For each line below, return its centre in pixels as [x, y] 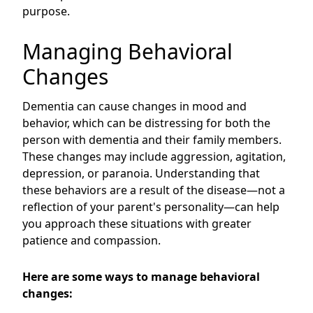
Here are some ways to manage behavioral [141, 277]
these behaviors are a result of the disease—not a [154, 190]
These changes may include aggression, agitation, [154, 156]
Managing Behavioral [128, 51]
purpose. [46, 11]
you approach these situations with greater [137, 224]
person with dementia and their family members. [152, 140]
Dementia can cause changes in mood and [134, 106]
